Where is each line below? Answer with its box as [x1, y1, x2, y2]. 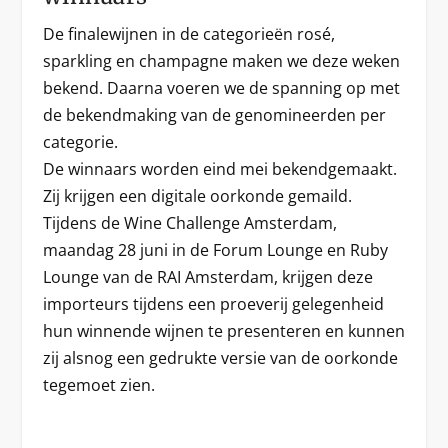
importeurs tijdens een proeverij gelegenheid [42, 293, 384, 316]
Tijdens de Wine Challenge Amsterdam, [42, 212, 337, 235]
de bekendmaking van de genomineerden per [42, 104, 386, 127]
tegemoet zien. [42, 374, 155, 397]
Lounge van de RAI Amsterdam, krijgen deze [42, 266, 373, 289]
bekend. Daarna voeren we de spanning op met [42, 77, 400, 100]
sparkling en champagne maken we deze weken [42, 50, 400, 73]
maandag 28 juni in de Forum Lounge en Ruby [42, 239, 388, 262]
